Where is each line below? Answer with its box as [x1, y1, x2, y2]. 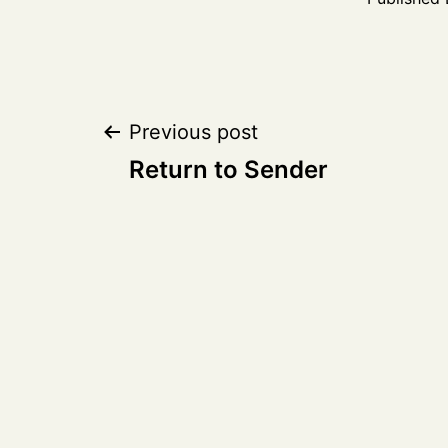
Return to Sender [129, 155, 328, 185]
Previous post [129, 120, 258, 145]
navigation [99, 177, 332, 237]
